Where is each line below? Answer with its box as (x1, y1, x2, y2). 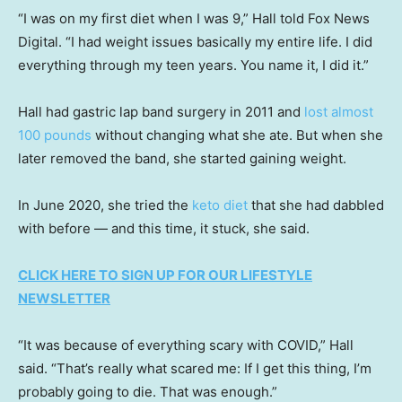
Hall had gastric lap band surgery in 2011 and (18, 102, 304, 120)
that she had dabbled (248, 196, 384, 214)
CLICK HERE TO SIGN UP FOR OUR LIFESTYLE (18, 266, 312, 284)
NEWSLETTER (18, 289, 110, 307)
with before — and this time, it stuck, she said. (18, 219, 313, 237)
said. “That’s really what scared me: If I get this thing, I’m (18, 359, 371, 377)
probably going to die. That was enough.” (18, 382, 277, 400)
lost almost (304, 102, 373, 120)
